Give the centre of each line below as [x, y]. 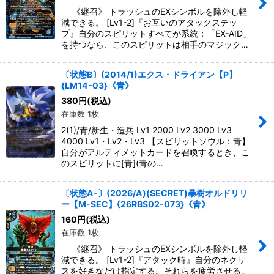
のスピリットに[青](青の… [112, 163]
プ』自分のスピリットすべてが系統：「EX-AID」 [156, 33]
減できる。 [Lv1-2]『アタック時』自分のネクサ [154, 260]
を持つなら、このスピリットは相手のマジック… [155, 44]
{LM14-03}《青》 [97, 85]
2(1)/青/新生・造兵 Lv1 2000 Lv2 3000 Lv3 [146, 130]
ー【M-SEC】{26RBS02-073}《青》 [135, 204]
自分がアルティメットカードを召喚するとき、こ [155, 152]
